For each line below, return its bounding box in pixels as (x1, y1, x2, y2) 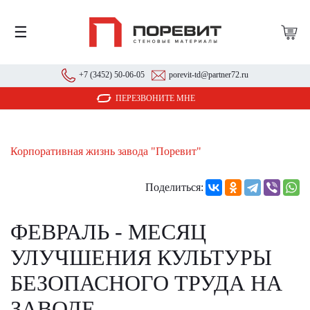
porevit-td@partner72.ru (169, 70, 248, 80)
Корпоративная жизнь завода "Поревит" (10, 145, 201, 157)
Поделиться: (145, 181, 203, 193)
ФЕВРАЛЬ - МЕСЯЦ (10, 219, 206, 244)
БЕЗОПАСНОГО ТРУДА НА (10, 271, 282, 295)
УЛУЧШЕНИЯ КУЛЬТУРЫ (10, 245, 272, 270)
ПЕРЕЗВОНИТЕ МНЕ (115, 93, 195, 103)
